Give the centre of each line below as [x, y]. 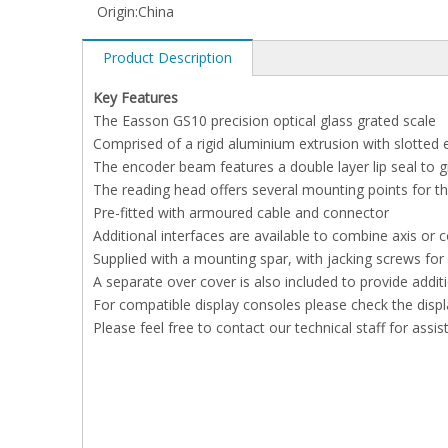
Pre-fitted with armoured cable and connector [241, 212]
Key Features [135, 97]
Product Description [167, 57]
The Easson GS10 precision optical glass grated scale [264, 120]
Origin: [117, 11]
